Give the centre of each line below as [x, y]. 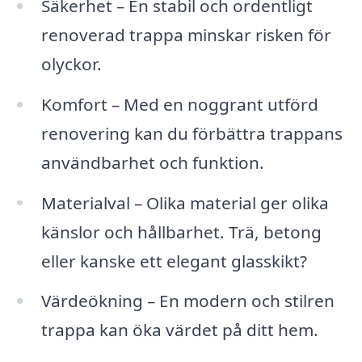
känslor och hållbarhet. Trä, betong [181, 232]
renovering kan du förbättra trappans [192, 133]
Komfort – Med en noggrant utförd [179, 104]
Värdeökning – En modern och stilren [187, 301]
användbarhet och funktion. [152, 162]
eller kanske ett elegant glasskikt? [174, 261]
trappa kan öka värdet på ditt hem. [179, 330]
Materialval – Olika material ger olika [185, 202]
